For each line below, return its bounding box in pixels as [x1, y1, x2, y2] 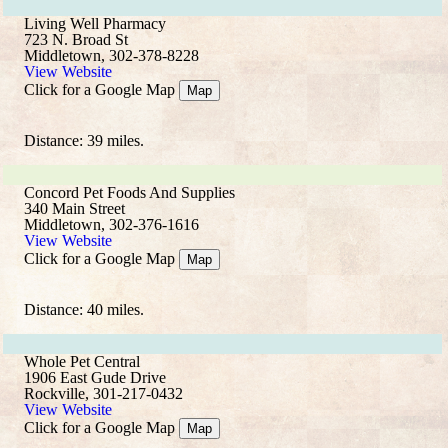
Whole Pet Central [24, 353, 140, 370]
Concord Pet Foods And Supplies [24, 184, 235, 201]
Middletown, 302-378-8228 [24, 47, 199, 64]
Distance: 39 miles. [24, 132, 144, 149]
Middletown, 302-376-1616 [24, 216, 199, 233]
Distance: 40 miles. [24, 301, 144, 318]
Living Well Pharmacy [24, 15, 166, 32]
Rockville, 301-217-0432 [24, 385, 183, 402]
